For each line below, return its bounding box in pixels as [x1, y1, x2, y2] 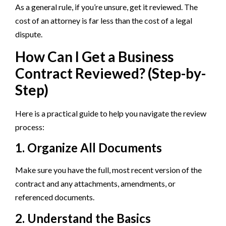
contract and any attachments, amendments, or [15, 179, 176, 189]
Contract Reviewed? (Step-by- [15, 64, 206, 82]
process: [15, 122, 44, 132]
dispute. [15, 29, 42, 39]
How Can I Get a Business [15, 47, 174, 65]
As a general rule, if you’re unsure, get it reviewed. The [15, 2, 198, 12]
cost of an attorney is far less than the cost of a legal [15, 16, 192, 26]
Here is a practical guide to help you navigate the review [15, 108, 206, 118]
